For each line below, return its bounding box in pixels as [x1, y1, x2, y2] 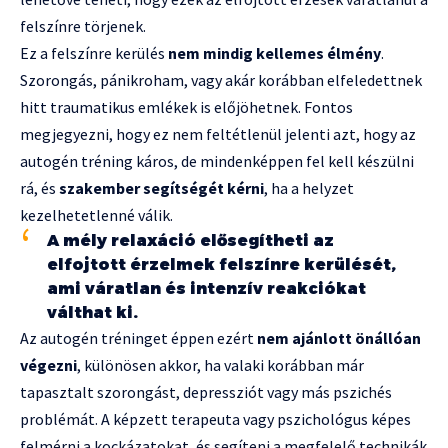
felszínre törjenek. [20, 15, 146, 36]
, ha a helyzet [264, 177, 354, 198]
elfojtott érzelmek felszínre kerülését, [47, 254, 396, 274]
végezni [20, 354, 77, 375]
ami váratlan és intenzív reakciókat [47, 278, 366, 298]
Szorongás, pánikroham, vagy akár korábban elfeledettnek [20, 69, 422, 90]
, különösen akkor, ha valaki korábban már [77, 354, 364, 375]
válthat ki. [47, 302, 138, 322]
